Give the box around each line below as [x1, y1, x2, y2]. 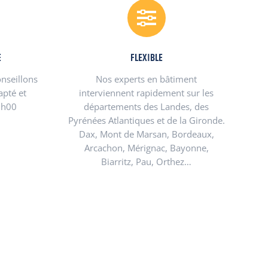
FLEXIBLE [130, 51, 163, 64]
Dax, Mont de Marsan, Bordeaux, [78, 128, 214, 140]
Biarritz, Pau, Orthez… [101, 156, 192, 167]
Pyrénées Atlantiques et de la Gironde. [68, 114, 225, 126]
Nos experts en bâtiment [96, 73, 197, 85]
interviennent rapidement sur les [79, 87, 214, 99]
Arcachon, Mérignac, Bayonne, [84, 142, 209, 154]
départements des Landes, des [84, 100, 209, 112]
